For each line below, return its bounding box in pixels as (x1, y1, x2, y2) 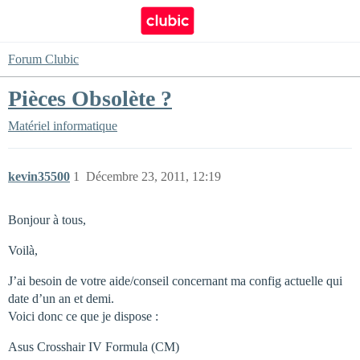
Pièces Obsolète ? (8, 86, 172, 111)
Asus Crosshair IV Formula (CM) (8, 340, 179, 354)
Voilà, (8, 243, 38, 257)
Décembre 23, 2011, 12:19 (86, 170, 221, 183)
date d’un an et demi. (8, 292, 114, 305)
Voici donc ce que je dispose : (8, 309, 158, 323)
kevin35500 (8, 170, 70, 183)
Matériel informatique (8, 119, 117, 133)
